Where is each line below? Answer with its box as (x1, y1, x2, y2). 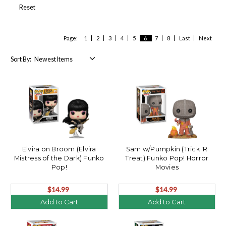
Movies (155, 163, 179, 171)
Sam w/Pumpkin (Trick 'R (126, 145, 208, 153)
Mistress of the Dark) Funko (14, 154, 104, 162)
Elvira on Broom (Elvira (22, 145, 96, 153)
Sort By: (11, 55, 31, 63)
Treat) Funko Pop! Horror (125, 154, 209, 162)
